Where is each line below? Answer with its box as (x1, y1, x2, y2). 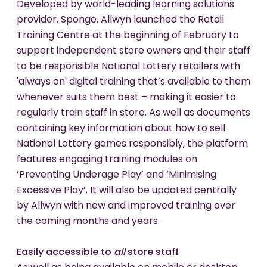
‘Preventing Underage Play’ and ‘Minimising (17, 170, 216, 181)
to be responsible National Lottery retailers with (17, 62, 240, 72)
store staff (125, 248, 179, 258)
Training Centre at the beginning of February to (17, 31, 239, 41)
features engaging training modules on (17, 155, 197, 165)
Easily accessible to (17, 248, 114, 258)
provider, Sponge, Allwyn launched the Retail (17, 15, 224, 26)
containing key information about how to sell (17, 124, 225, 134)
